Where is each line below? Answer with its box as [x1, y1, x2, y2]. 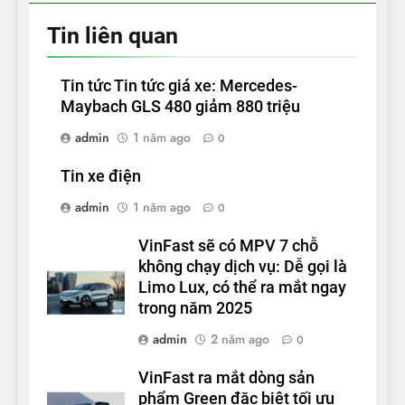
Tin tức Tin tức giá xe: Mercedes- [61, 76, 297, 95]
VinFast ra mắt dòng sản [138, 368, 315, 387]
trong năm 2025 [138, 298, 252, 317]
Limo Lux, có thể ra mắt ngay [138, 278, 346, 297]
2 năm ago [211, 329, 269, 348]
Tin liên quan [47, 22, 178, 49]
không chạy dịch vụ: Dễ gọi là [138, 257, 347, 276]
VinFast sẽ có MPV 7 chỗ [138, 236, 318, 255]
